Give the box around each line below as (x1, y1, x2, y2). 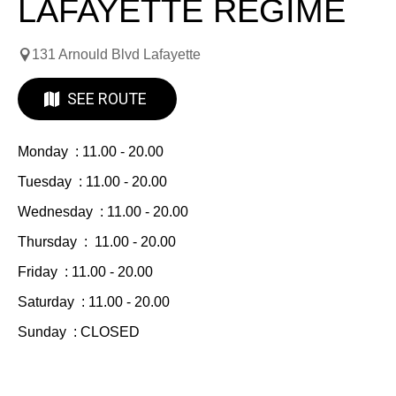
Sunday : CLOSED (18, 324, 140, 339)
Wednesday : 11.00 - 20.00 (18, 203, 188, 219)
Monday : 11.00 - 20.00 (18, 143, 164, 159)
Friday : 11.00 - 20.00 (18, 263, 153, 279)
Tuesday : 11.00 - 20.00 (18, 173, 167, 189)
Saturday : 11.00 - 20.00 (18, 293, 170, 309)
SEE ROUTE (67, 89, 147, 109)
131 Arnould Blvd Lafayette (32, 46, 201, 62)
